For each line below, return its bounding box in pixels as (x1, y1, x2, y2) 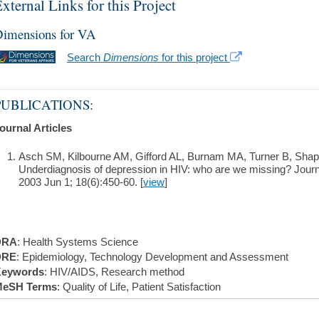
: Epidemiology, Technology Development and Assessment (16, 251, 288, 263)
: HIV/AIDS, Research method (44, 266, 184, 278)
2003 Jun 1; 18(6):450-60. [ (19, 176, 143, 188)
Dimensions (103, 51, 159, 63)
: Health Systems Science (17, 236, 138, 248)
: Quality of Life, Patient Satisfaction (57, 281, 221, 293)
